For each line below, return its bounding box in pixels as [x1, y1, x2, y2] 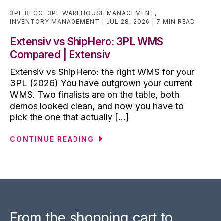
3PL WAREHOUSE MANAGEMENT [47, 9, 155, 17]
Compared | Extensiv [10, 48, 110, 61]
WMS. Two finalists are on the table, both [10, 89, 179, 100]
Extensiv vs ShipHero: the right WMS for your [10, 67, 194, 77]
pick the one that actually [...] [10, 112, 129, 123]
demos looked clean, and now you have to [10, 101, 184, 111]
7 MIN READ [156, 18, 195, 26]
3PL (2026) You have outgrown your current [10, 78, 192, 89]
